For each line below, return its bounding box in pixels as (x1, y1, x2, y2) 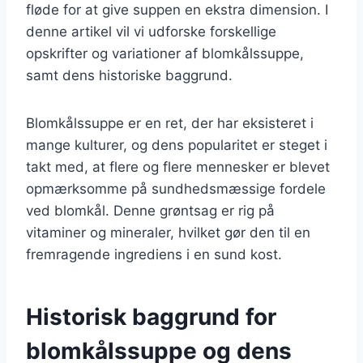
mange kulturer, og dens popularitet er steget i (26, 136, 327, 153)
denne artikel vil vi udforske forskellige (26, 23, 276, 40)
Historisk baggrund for (26, 302, 276, 331)
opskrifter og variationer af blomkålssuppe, (26, 45, 304, 62)
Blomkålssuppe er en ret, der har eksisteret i (26, 114, 314, 131)
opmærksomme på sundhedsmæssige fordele (26, 180, 326, 197)
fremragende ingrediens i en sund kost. (26, 246, 282, 263)
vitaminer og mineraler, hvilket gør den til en (26, 224, 310, 241)
